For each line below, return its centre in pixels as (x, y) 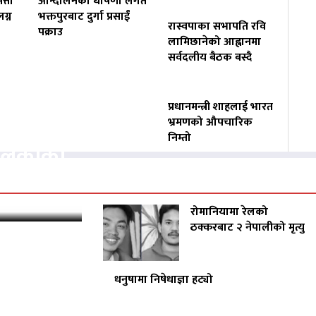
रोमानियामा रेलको (230, 212)
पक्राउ (50, 32)
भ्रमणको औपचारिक (211, 123)
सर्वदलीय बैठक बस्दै (210, 58)
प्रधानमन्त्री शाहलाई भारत (221, 107)
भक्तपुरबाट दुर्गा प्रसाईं (84, 17)
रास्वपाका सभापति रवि (217, 27)
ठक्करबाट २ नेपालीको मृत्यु (248, 228)
